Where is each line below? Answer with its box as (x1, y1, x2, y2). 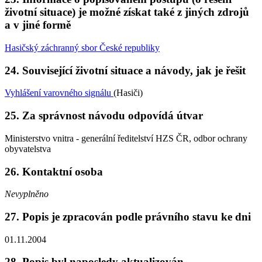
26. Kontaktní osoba (5, 165, 103, 178)
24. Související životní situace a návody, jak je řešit (5, 64, 246, 77)
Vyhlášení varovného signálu (5, 88, 113, 98)
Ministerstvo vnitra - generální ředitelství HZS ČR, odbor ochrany (5, 133, 247, 143)
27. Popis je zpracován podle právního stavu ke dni (5, 210, 251, 223)
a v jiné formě (5, 19, 71, 32)
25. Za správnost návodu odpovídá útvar (5, 109, 203, 122)
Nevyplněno (5, 189, 49, 199)
